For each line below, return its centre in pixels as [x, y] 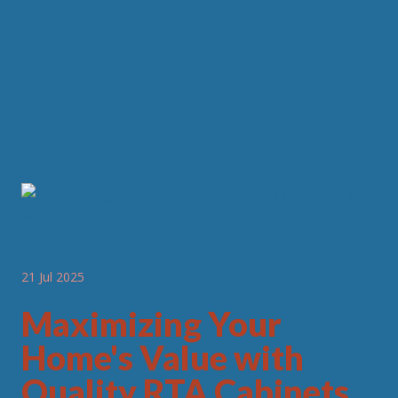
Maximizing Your [151, 323]
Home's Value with [163, 357]
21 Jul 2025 [53, 276]
